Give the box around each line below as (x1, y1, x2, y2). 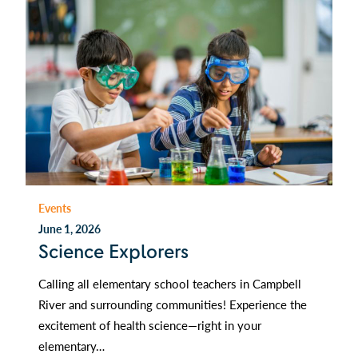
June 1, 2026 (38, 221, 101, 237)
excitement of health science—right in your (38, 316, 261, 334)
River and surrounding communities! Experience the (38, 296, 307, 313)
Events (38, 199, 71, 216)
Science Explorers (38, 240, 189, 265)
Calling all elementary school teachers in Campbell (38, 275, 301, 292)
